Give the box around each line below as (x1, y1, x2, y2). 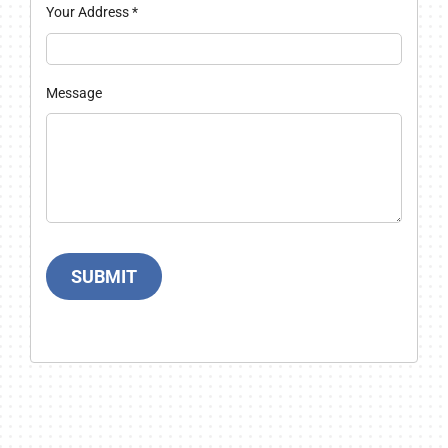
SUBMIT (71, 266, 138, 288)
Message (45, 84, 102, 101)
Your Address (45, 4, 132, 21)
